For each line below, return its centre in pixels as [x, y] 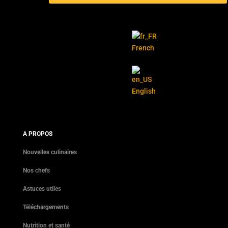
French [143, 48]
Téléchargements [46, 207]
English [144, 91]
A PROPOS [37, 134]
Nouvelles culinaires [50, 152]
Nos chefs [36, 170]
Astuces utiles [42, 189]
